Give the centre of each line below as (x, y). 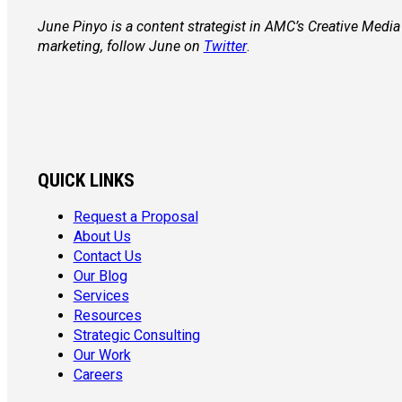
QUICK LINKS (86, 180)
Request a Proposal (135, 216)
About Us (102, 236)
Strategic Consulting (136, 335)
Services (101, 295)
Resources (107, 315)
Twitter (225, 47)
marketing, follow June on (120, 47)
